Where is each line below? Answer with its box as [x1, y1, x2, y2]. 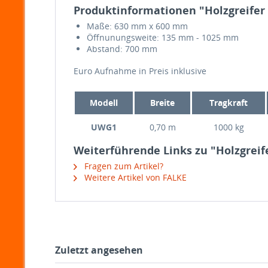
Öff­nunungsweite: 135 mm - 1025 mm [87, 32, 239, 43]
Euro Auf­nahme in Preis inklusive [74, 65, 206, 77]
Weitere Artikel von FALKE [82, 172, 187, 183]
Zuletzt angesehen [55, 243, 143, 257]
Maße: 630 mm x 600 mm [87, 20, 188, 32]
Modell [90, 97, 118, 108]
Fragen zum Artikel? [82, 160, 163, 172]
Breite [150, 97, 175, 108]
